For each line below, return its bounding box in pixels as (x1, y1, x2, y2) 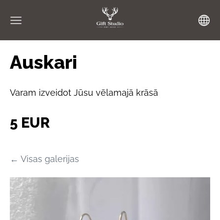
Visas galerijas (21, 154, 79, 165)
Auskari (10, 51, 77, 73)
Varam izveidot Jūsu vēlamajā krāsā (10, 87, 158, 98)
